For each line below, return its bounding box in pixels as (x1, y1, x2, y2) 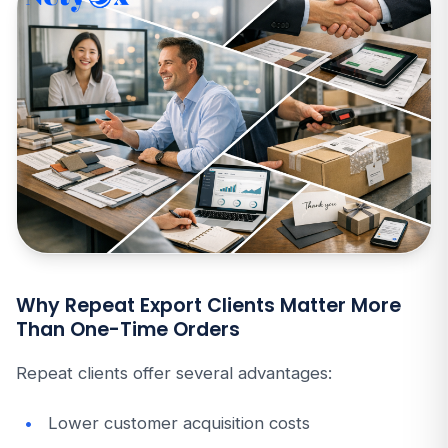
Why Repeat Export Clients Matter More (16, 292, 401, 319)
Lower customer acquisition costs (48, 413, 310, 433)
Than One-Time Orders (16, 316, 240, 343)
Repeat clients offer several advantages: (16, 363, 332, 383)
